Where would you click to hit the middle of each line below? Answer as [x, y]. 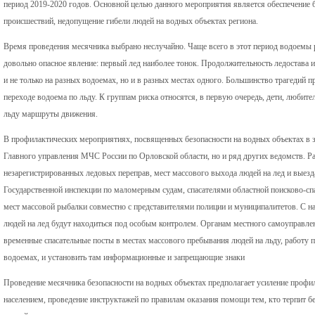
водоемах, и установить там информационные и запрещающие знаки [124, 257]
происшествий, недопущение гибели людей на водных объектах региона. [131, 21]
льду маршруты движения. [51, 114]
